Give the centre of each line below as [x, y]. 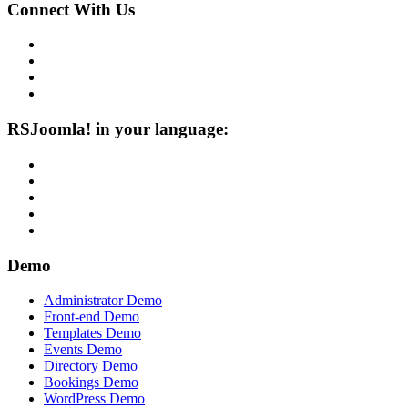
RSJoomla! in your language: [118, 129]
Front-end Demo [92, 317]
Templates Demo [92, 333]
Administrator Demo [103, 301]
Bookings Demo [91, 382]
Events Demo [83, 350]
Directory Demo [91, 366]
